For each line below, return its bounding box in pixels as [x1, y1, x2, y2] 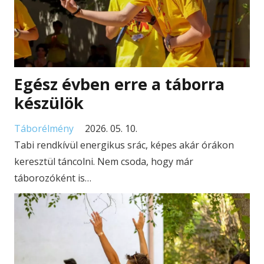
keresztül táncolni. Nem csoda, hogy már [14, 155, 193, 169]
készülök [14, 91, 84, 114]
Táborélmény [14, 122, 74, 136]
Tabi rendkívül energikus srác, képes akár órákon [14, 138, 234, 152]
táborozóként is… [14, 171, 91, 185]
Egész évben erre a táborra [14, 72, 225, 95]
